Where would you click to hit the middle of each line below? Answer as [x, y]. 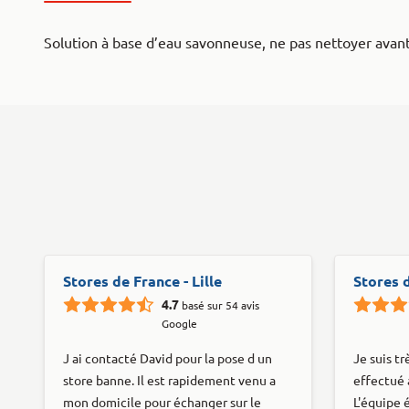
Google [179, 323]
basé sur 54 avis [220, 305]
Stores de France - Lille [142, 281]
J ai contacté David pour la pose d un [168, 358]
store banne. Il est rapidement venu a [169, 380]
